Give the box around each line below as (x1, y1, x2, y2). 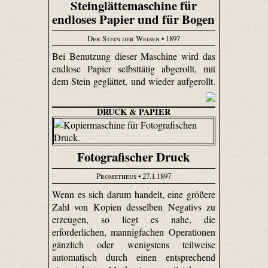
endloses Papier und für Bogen (52, 10, 215, 28)
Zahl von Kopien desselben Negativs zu (51, 200, 216, 213)
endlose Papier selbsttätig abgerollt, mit (51, 62, 216, 75)
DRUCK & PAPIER (96, 105, 170, 118)
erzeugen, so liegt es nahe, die (51, 212, 216, 226)
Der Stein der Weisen (87, 32, 160, 44)
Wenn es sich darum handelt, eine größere (51, 187, 216, 200)
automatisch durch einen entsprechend (51, 250, 216, 263)
